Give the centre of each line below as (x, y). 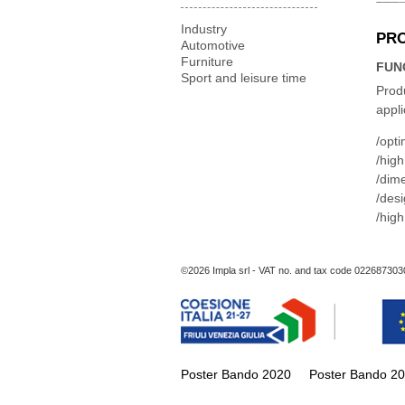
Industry (204, 29)
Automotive (213, 45)
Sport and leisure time (244, 78)
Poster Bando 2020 (236, 375)
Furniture (207, 61)
